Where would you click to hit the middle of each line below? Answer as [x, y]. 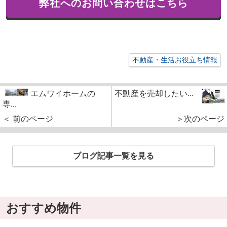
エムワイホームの [63, 93]
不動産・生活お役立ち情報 [175, 60]
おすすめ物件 [43, 208]
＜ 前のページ [28, 119]
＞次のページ [200, 119]
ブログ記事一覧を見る [113, 156]
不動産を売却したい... [154, 93]
